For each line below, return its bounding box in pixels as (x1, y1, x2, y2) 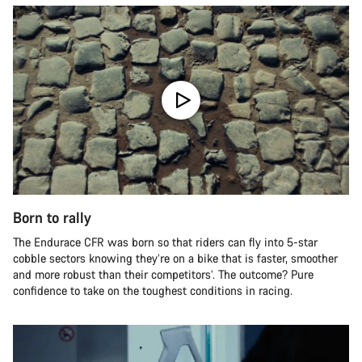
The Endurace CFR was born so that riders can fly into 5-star (13, 234, 318, 250)
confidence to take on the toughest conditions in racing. (13, 283, 293, 299)
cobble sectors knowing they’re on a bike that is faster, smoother (13, 250, 338, 267)
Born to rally (13, 208, 91, 228)
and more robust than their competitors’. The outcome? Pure (13, 267, 314, 283)
